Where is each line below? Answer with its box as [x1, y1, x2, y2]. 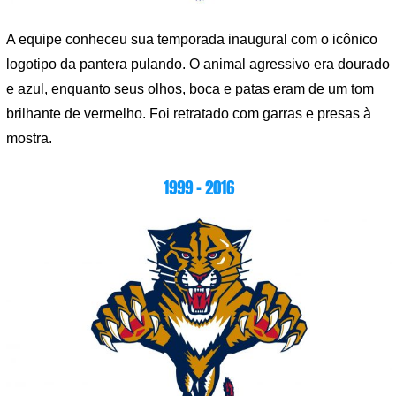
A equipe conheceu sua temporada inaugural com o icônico [6, 32, 377, 48]
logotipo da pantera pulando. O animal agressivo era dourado [6, 57, 390, 72]
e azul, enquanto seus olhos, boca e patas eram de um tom [6, 81, 374, 97]
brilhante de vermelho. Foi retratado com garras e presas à [6, 106, 371, 122]
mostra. [6, 131, 52, 147]
